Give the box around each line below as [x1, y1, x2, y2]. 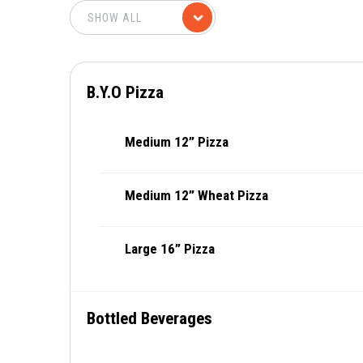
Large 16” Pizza [125, 241, 215, 257]
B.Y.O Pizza [87, 83, 164, 102]
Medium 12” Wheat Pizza [125, 187, 268, 203]
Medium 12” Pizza [125, 134, 228, 150]
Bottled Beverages [87, 309, 212, 328]
